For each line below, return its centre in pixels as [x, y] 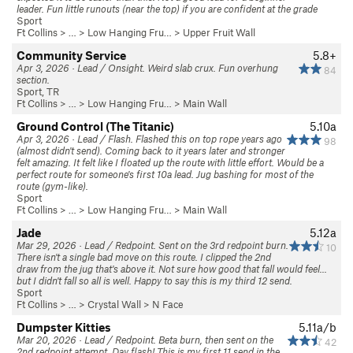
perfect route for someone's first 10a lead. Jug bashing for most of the [165, 174]
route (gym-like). [52, 186]
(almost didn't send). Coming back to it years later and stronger [151, 150]
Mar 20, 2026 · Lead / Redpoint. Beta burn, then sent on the [145, 340]
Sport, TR [38, 91]
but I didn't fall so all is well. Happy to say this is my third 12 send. [154, 281]
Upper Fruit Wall [219, 32]
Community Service [71, 55]
